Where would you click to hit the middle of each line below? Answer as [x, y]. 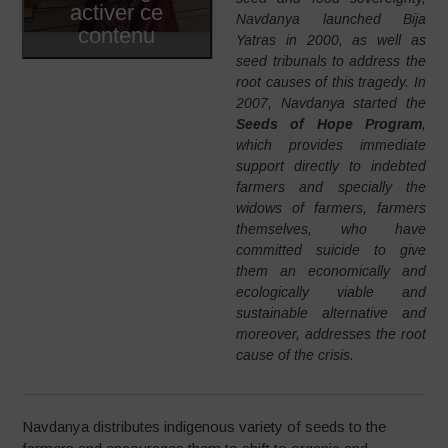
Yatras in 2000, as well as [331, 39]
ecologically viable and [331, 291]
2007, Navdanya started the [331, 102]
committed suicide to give [331, 249]
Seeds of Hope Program [329, 123]
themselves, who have [331, 228]
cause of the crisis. [295, 354]
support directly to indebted [331, 165]
